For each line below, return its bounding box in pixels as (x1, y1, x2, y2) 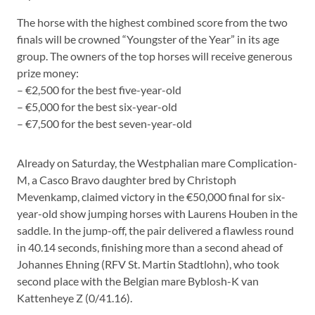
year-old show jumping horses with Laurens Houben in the (17, 206, 297, 220)
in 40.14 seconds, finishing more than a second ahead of (17, 240, 283, 254)
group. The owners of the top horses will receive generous (17, 49, 292, 63)
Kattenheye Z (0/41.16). (17, 290, 132, 304)
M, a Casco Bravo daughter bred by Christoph (17, 172, 236, 186)
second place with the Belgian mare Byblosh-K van (17, 274, 259, 288)
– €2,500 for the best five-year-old (17, 82, 181, 96)
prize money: (17, 65, 79, 79)
